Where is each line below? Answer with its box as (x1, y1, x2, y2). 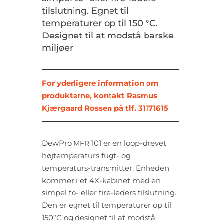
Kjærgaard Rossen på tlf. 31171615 (41, 103, 168, 113)
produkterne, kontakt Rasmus (41, 91, 157, 101)
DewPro (41, 138, 74, 148)
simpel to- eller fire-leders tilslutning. (41, 188, 176, 198)
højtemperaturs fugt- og (41, 151, 131, 161)
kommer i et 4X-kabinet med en (41, 176, 161, 185)
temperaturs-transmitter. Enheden (41, 163, 169, 173)
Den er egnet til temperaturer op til (41, 200, 171, 210)
